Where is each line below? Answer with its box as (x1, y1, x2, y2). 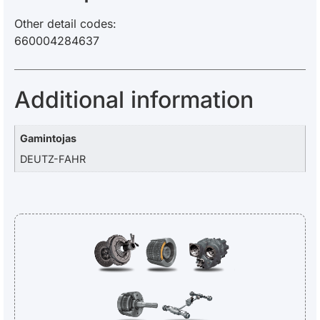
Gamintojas (20, 132, 77, 145)
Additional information (14, 86, 254, 114)
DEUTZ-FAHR (20, 152, 86, 165)
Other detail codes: (14, 16, 116, 31)
